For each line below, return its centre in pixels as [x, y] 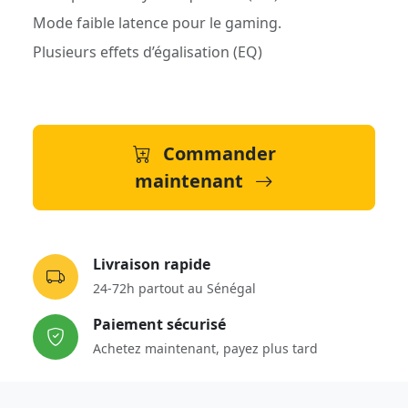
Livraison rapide [152, 264]
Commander [217, 153]
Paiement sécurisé [159, 324]
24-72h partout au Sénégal [174, 288]
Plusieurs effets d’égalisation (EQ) [148, 52]
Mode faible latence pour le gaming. [157, 23]
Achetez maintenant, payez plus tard [205, 348]
